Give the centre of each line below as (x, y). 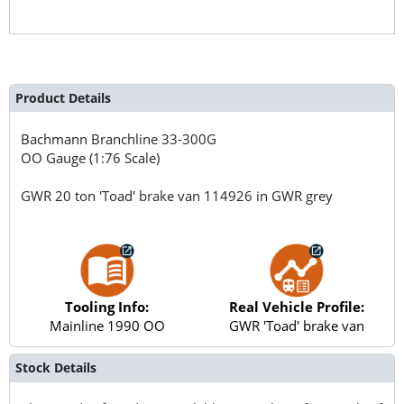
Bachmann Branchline (92, 138)
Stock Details (55, 368)
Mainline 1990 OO (107, 325)
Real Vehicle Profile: (297, 306)
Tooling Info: (107, 306)
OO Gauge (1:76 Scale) (91, 157)
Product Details (63, 97)
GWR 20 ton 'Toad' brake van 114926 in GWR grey (177, 195)
